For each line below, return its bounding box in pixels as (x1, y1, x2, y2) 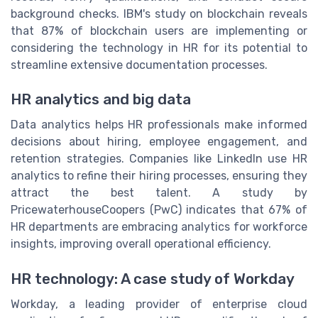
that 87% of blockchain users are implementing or (11, 24, 307, 38)
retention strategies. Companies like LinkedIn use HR (11, 152, 307, 166)
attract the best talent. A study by (11, 186, 307, 200)
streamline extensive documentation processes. (11, 58, 268, 72)
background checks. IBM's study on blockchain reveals (11, 7, 307, 21)
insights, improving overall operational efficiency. (11, 237, 271, 251)
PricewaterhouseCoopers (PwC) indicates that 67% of (11, 203, 307, 217)
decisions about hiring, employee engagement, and (11, 135, 307, 149)
